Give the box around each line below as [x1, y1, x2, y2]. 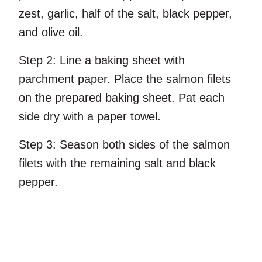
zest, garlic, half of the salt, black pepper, [19, 7, 232, 20]
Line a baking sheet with [56, 54, 185, 67]
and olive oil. [19, 26, 83, 39]
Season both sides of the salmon [56, 138, 230, 151]
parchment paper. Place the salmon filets [19, 73, 231, 86]
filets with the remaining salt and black [19, 157, 216, 170]
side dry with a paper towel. [19, 110, 161, 123]
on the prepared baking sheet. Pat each [19, 91, 225, 105]
